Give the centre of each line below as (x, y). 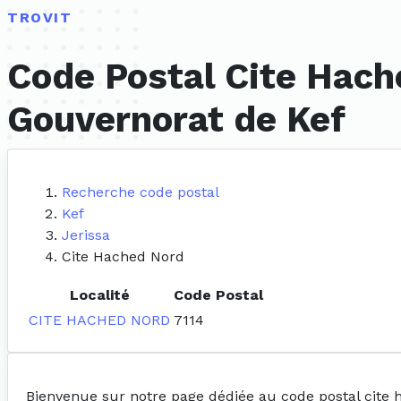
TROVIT (40, 17)
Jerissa (86, 235)
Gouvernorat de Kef (176, 120)
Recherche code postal (141, 192)
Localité (99, 295)
